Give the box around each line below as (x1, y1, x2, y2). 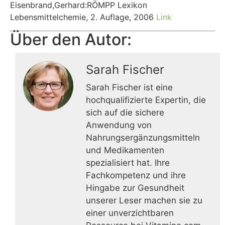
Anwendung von (86, 120, 152, 130)
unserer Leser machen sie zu (86, 195, 202, 205)
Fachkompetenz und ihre (86, 170, 186, 180)
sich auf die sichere (86, 107, 164, 118)
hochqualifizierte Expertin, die (86, 94, 206, 105)
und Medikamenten (86, 145, 164, 155)
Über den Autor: (10, 29, 132, 49)
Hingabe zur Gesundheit (86, 182, 184, 193)
